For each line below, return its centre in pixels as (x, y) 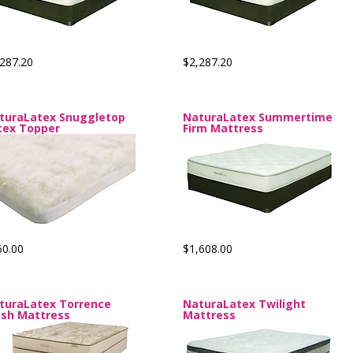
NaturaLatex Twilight (244, 304)
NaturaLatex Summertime (258, 117)
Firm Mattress (223, 128)
